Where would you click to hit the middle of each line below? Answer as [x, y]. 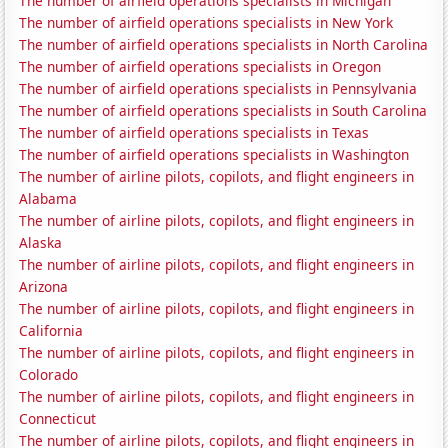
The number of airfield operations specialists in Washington [214, 155]
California [51, 331]
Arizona [44, 287]
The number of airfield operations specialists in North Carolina [224, 45]
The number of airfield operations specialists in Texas [194, 133]
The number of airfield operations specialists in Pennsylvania [218, 89]
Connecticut [58, 419]
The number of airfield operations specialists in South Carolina [223, 111]
